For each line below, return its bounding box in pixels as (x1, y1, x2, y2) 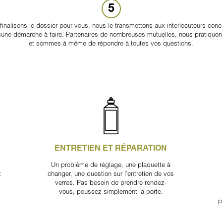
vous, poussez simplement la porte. (58, 187, 163, 195)
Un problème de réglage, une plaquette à (51, 160, 171, 168)
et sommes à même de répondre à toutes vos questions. (29, 39, 193, 47)
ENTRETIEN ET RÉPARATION (55, 143, 167, 153)
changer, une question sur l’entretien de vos (48, 169, 174, 177)
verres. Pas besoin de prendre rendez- (55, 178, 167, 186)
